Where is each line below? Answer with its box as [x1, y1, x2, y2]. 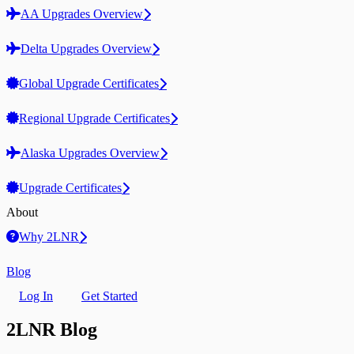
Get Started [81, 289, 137, 303]
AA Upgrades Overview [21, 7, 143, 21]
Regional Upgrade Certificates [19, 111, 170, 125]
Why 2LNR [19, 230, 79, 243]
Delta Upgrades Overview [21, 42, 152, 55]
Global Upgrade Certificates [19, 77, 159, 90]
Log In [19, 289, 53, 303]
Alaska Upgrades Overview [21, 146, 160, 160]
